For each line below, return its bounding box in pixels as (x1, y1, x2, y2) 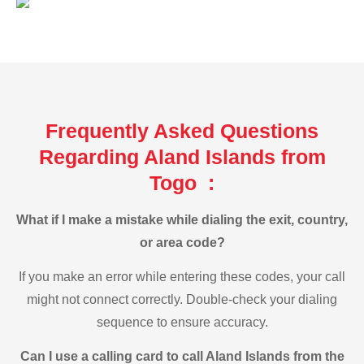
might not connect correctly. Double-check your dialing (27, 292, 337, 307)
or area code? (139, 235, 225, 249)
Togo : (149, 171, 214, 194)
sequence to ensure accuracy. (96, 315, 268, 330)
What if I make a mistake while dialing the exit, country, (16, 212, 348, 227)
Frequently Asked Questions (45, 119, 318, 142)
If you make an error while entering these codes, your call (19, 270, 345, 284)
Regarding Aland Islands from (38, 145, 326, 168)
